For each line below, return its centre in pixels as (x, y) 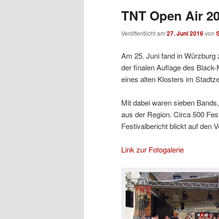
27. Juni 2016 (185, 33)
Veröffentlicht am (144, 33)
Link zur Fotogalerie (153, 150)
